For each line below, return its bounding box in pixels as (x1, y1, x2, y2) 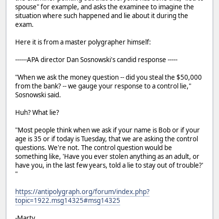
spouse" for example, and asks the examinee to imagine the (15, 2, 194, 11)
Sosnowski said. (15, 90, 61, 99)
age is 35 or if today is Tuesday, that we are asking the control (15, 134, 198, 143)
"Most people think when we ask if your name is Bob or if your (15, 125, 200, 134)
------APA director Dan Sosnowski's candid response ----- (15, 55, 177, 64)
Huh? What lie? (15, 108, 59, 117)
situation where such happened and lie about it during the (15, 11, 188, 20)
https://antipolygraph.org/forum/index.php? (15, 187, 150, 196)
